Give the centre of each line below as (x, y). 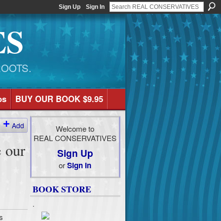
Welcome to (75, 128)
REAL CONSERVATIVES (75, 137)
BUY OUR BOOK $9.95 (59, 99)
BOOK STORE (62, 189)
